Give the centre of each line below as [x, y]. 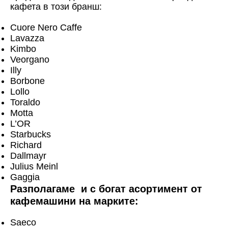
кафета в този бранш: [56, 6]
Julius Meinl [34, 166]
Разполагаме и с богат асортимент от [106, 189]
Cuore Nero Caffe [46, 27]
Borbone [27, 81]
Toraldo [25, 102]
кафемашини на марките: [74, 201]
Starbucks [31, 134]
